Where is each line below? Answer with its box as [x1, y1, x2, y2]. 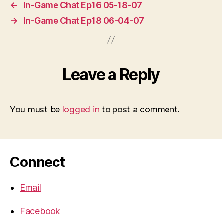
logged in [62, 104, 100, 114]
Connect [10, 153, 65, 170]
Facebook [20, 205, 60, 216]
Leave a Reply [62, 64, 160, 84]
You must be [10, 104, 62, 114]
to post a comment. [99, 104, 180, 114]
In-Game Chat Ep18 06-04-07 [23, 15, 144, 26]
